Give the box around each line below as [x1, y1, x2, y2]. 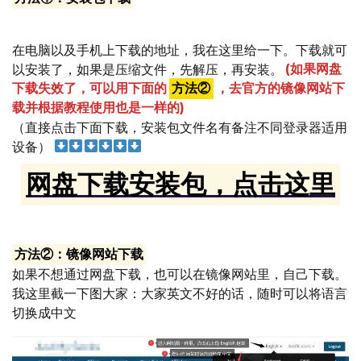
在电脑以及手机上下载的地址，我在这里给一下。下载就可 [12, 42, 347, 58]
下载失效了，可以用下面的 [12, 81, 167, 97]
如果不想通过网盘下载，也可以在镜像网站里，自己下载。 [12, 266, 347, 282]
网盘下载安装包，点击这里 [26, 168, 335, 201]
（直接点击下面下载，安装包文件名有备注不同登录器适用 [12, 119, 347, 135]
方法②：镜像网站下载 [15, 247, 144, 263]
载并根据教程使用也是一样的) [12, 100, 185, 116]
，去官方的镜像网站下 [215, 81, 345, 97]
